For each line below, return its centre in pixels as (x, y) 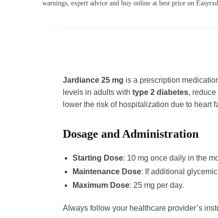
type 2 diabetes (160, 92)
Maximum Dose (101, 185)
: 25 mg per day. (156, 185)
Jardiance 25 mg (93, 80)
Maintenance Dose (107, 171)
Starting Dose (98, 158)
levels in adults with (97, 92)
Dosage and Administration (130, 134)
